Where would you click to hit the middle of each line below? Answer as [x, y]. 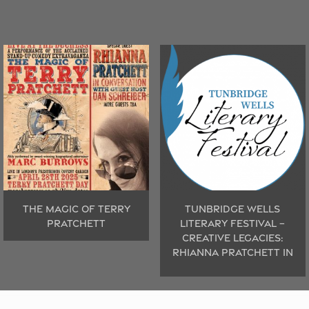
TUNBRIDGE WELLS [233, 208]
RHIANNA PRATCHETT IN [232, 252]
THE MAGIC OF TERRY [76, 208]
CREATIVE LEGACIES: [232, 237]
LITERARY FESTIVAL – [233, 223]
